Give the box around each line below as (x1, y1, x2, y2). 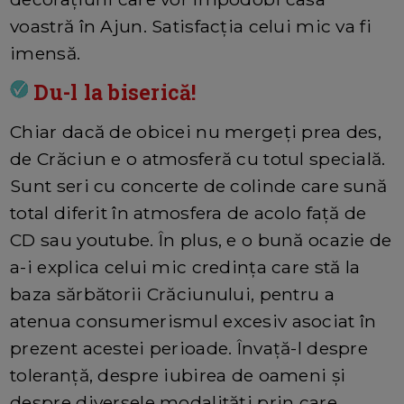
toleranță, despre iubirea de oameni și (10, 364, 346, 387)
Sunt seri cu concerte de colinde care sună (10, 175, 388, 197)
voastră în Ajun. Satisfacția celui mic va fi (10, 15, 372, 38)
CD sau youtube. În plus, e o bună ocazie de (10, 229, 392, 252)
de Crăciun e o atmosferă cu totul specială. (10, 148, 386, 170)
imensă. (10, 42, 81, 65)
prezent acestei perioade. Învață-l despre (10, 337, 369, 360)
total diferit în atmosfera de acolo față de (10, 202, 367, 225)
